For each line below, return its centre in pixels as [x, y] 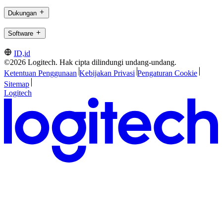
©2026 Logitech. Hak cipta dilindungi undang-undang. [90, 62]
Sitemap [17, 84]
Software [21, 34]
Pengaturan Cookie [167, 73]
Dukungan [22, 13]
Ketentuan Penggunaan [40, 73]
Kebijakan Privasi [107, 73]
